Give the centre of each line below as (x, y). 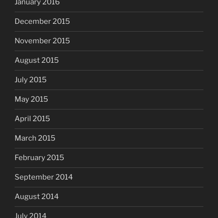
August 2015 (37, 61)
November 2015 (42, 41)
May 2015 (31, 100)
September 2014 (44, 177)
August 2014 (37, 197)
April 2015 (32, 119)
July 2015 (31, 80)
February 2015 (39, 158)
